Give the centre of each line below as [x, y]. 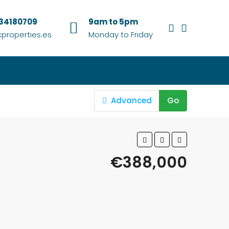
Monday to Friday [121, 35]
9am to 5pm [113, 22]
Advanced [131, 100]
